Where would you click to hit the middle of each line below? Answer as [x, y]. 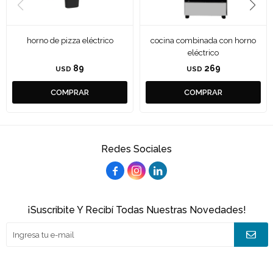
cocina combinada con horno [203, 41]
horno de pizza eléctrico [70, 41]
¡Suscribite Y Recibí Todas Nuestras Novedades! [136, 210]
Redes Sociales [136, 149]
